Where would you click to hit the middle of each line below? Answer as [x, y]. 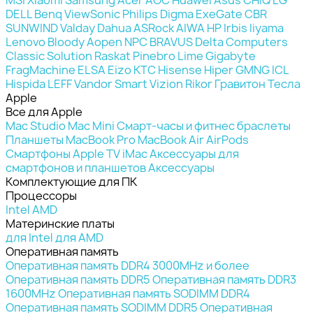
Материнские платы [60, 223]
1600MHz [31, 293]
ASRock [154, 28]
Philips [140, 14]
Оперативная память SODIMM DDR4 [154, 293]
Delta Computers [241, 42]
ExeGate [219, 14]
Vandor [93, 83]
